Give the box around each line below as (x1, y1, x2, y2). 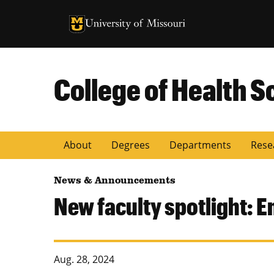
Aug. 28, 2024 (54, 252, 114, 266)
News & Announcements (54, 176, 176, 187)
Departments (169, 138, 231, 152)
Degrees (111, 138, 150, 152)
